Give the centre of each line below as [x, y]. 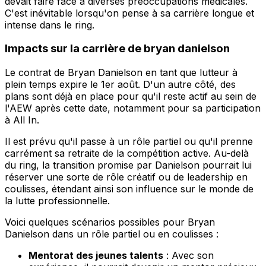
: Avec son [189, 256]
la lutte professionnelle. [57, 201]
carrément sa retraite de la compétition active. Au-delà [127, 153]
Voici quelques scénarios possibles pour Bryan [110, 222]
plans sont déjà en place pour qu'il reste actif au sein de [131, 96]
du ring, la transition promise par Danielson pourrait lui [128, 165]
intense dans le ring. [50, 25]
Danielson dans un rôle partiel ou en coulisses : [112, 234]
